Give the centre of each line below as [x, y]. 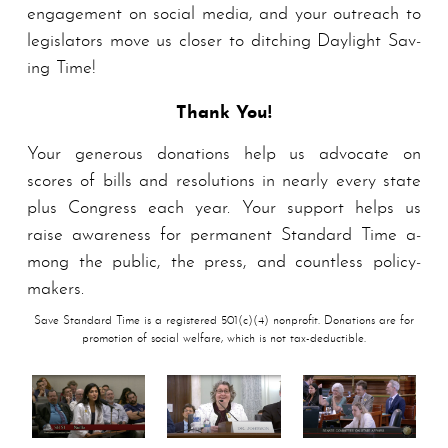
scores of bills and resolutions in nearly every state [224, 181]
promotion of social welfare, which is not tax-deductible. [224, 338]
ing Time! [61, 69]
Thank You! [224, 114]
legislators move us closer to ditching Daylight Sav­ [224, 42]
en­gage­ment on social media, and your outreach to [224, 15]
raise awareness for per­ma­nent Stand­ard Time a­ [224, 235]
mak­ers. [55, 289]
